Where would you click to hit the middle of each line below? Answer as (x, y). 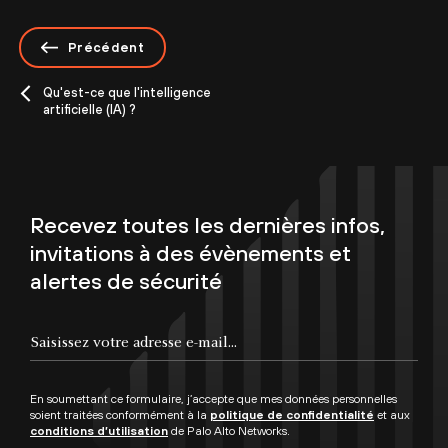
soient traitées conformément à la (120, 414)
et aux (392, 414)
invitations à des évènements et (190, 252)
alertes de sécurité (126, 280)
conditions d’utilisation (99, 430)
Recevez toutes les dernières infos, (207, 224)
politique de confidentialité (292, 414)
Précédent (106, 47)
